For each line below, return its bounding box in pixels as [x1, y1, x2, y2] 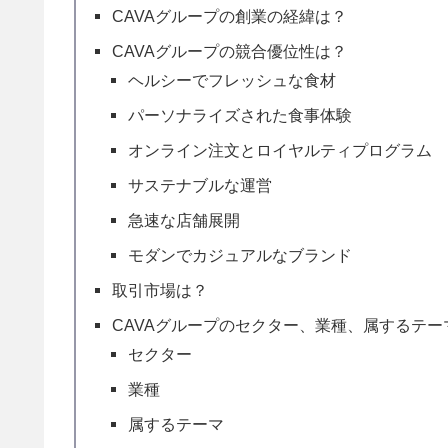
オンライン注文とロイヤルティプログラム [128, 141, 433, 160]
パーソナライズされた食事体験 [128, 106, 353, 125]
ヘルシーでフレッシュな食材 [128, 71, 337, 90]
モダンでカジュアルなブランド [128, 246, 353, 265]
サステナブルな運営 [128, 176, 273, 195]
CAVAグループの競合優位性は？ [112, 42, 348, 61]
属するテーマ [128, 415, 225, 434]
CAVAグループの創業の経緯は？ [112, 7, 348, 26]
